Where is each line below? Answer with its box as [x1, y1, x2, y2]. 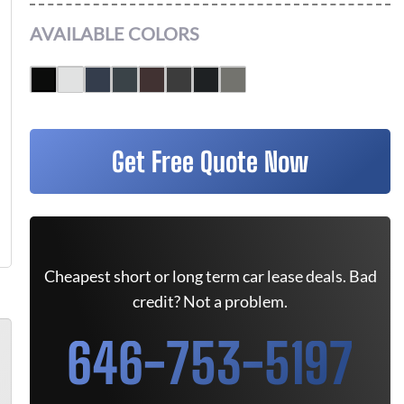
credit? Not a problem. [133, 291, 288, 311]
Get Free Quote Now [112, 145, 308, 178]
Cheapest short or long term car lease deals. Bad [43, 266, 377, 286]
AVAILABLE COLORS [30, 23, 199, 44]
